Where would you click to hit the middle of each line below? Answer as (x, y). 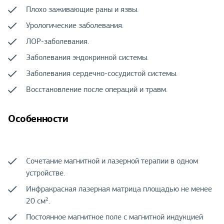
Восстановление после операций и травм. (97, 90)
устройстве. (45, 173)
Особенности (38, 119)
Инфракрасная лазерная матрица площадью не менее (119, 189)
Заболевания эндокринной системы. (87, 58)
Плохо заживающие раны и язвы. (82, 10)
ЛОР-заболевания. (57, 42)
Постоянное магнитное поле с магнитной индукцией (114, 217)
